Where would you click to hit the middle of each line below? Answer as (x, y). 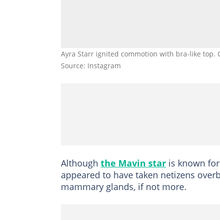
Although (81, 163)
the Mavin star (133, 163)
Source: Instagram (91, 65)
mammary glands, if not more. (125, 186)
